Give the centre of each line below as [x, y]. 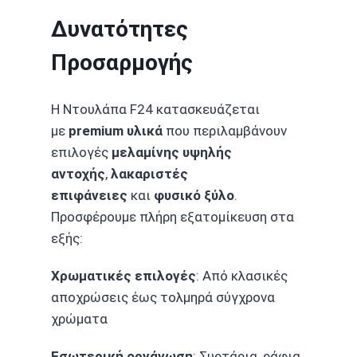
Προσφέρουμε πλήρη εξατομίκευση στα [173, 216]
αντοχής [78, 173]
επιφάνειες [89, 195]
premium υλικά [116, 130]
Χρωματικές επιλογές [124, 275]
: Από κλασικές [242, 275]
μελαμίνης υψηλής [172, 152]
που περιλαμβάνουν [225, 130]
